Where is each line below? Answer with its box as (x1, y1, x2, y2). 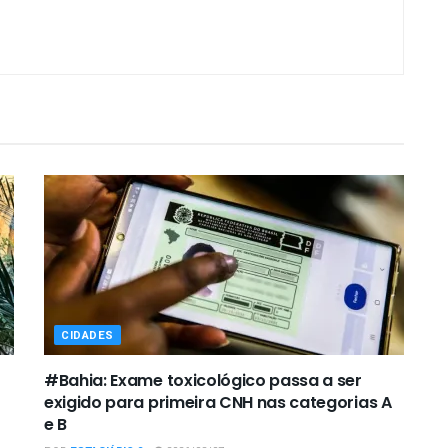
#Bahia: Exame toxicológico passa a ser (44, 369, 362, 393)
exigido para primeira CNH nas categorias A (44, 391, 392, 415)
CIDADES (61, 327, 114, 345)
